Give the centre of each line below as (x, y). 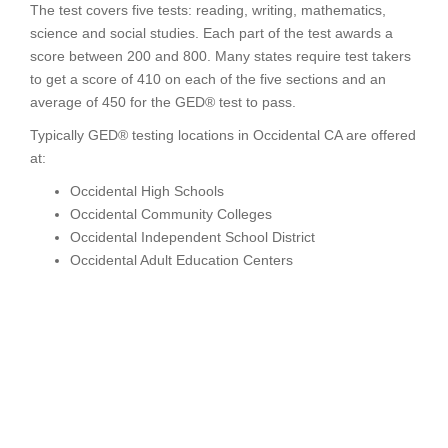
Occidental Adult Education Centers (181, 260)
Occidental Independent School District (192, 237)
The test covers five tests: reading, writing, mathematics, (208, 10)
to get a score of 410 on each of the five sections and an (208, 79)
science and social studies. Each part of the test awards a (211, 33)
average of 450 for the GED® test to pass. (163, 102)
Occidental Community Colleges (171, 214)
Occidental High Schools (147, 191)
